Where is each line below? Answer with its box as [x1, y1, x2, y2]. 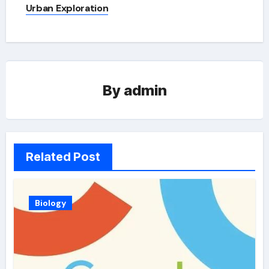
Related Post [25, 150, 100, 165]
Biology [34, 198, 66, 209]
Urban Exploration [25, 2, 109, 15]
